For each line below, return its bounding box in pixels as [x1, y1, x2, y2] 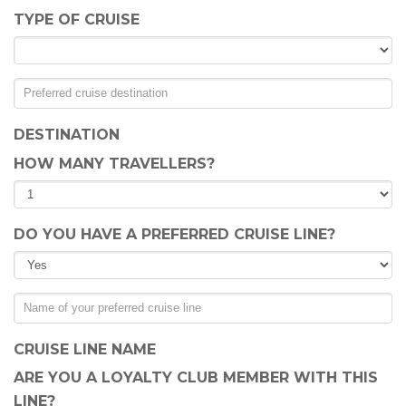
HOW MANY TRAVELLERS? [14, 155, 215, 172]
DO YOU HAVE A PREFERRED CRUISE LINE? [14, 226, 335, 243]
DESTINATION [14, 126, 120, 143]
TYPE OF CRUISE [14, 11, 140, 28]
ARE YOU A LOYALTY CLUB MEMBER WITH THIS [14, 369, 378, 386]
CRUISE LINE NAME [14, 341, 156, 358]
